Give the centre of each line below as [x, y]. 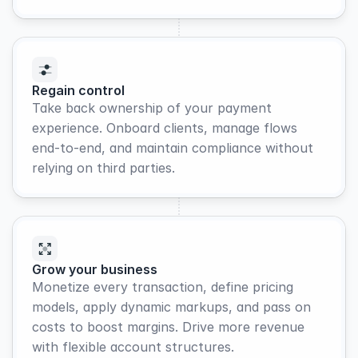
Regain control [78, 90]
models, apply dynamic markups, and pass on [171, 307]
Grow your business [95, 269]
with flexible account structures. [133, 347]
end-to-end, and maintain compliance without [173, 148]
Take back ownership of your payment [152, 108]
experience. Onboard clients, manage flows [165, 128]
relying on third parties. [103, 168]
